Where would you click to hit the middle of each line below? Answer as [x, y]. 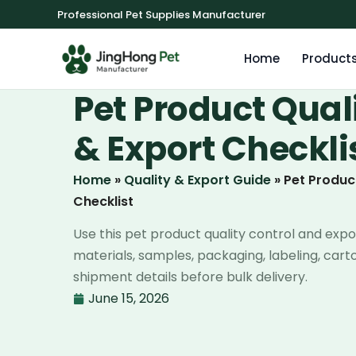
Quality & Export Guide [197, 180]
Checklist [103, 201]
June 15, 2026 [129, 299]
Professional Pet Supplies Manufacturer [161, 14]
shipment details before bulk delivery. [190, 277]
